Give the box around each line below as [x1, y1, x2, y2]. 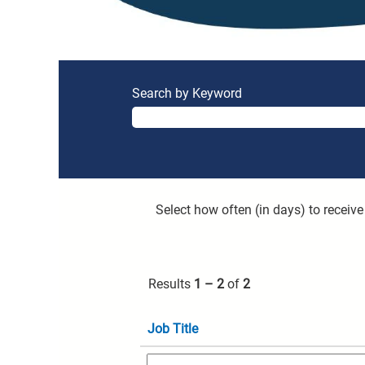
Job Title [147, 321, 198, 336]
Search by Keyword [132, 86, 242, 101]
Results [148, 276, 194, 292]
